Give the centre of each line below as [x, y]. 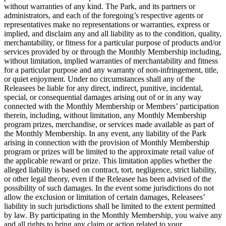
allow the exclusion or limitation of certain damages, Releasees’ [104, 197]
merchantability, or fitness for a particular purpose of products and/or [112, 42]
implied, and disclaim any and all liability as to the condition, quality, [113, 33]
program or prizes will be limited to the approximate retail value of [109, 151]
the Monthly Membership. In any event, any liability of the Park [105, 133]
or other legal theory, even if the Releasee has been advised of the [108, 179]
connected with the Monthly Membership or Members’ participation [111, 106]
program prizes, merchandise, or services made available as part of [109, 124]
